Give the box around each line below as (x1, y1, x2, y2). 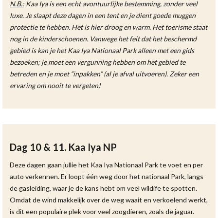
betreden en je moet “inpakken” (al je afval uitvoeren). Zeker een (10, 70, 199, 78)
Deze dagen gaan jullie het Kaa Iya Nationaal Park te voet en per (10, 161, 203, 169)
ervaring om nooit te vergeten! (10, 81, 101, 90)
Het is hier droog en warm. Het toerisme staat (70, 23, 207, 31)
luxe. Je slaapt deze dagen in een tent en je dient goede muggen (10, 11, 196, 19)
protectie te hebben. (10, 23, 70, 31)
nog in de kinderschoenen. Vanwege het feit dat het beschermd (10, 35, 197, 43)
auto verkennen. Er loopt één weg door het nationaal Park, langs (10, 172, 203, 181)
